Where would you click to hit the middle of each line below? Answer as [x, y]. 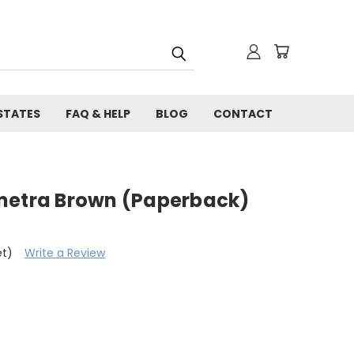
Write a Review [64, 252]
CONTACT [243, 114]
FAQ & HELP [98, 114]
